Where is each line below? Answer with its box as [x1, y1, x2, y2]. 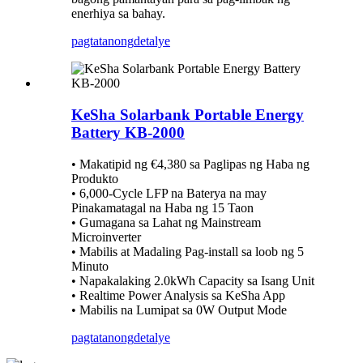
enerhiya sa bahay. [71, 6, 165, 21]
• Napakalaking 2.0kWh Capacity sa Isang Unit [71, 273, 314, 288]
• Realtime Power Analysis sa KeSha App [71, 288, 285, 302]
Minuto [71, 258, 109, 273]
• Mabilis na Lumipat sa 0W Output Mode [71, 302, 287, 317]
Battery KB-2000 [71, 123, 185, 141]
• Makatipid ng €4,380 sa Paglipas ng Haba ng [71, 156, 310, 171]
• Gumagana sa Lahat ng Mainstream [71, 215, 261, 229]
